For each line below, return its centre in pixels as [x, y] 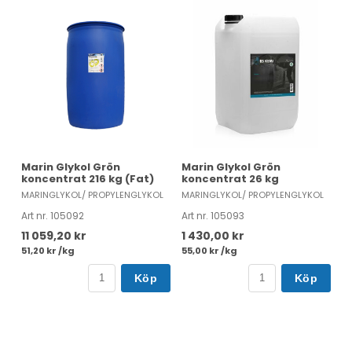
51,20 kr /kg [48, 250]
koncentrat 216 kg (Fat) [88, 178]
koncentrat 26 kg [230, 178]
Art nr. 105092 [53, 215]
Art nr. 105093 [213, 215]
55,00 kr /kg [209, 250]
